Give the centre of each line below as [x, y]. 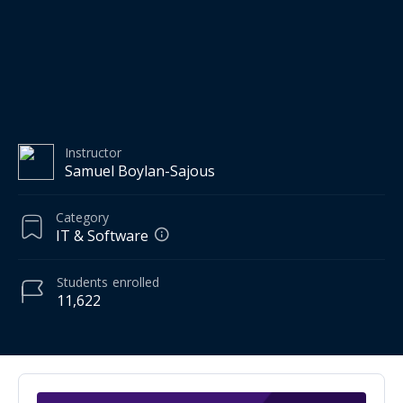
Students [82, 282]
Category [82, 217]
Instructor [93, 152]
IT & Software [102, 235]
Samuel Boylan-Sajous [140, 170]
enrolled [136, 282]
